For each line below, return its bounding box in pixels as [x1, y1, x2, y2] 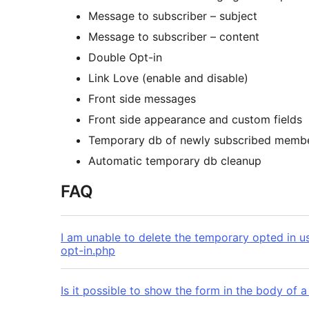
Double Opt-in [88, 50, 162, 65]
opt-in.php [61, 243, 115, 258]
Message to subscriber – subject [88, 9, 257, 23]
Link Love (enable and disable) [88, 71, 248, 86]
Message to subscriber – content [88, 30, 259, 44]
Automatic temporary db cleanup [88, 154, 261, 168]
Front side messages [88, 92, 196, 106]
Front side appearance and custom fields [88, 112, 302, 127]
